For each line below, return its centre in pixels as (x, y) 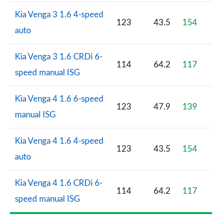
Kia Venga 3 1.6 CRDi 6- (59, 57)
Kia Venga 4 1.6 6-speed (59, 99)
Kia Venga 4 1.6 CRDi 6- (59, 183)
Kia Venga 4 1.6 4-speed (59, 141)
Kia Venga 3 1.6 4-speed (59, 15)
